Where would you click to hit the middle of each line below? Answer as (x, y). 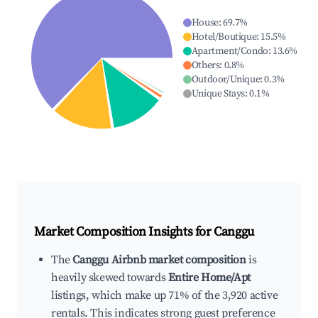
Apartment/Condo (230, 51)
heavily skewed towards (110, 278)
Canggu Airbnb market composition (159, 260)
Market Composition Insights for (124, 232)
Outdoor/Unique (226, 80)
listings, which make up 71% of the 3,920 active (165, 296)
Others (205, 66)
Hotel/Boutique (224, 37)
